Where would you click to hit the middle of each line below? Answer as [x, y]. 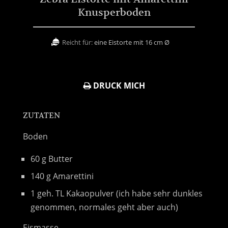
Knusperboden [114, 12]
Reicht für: [77, 42]
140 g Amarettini [62, 176]
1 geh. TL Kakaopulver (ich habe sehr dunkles [117, 193]
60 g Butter [52, 159]
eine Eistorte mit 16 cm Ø [132, 42]
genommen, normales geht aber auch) [104, 207]
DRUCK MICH [118, 85]
